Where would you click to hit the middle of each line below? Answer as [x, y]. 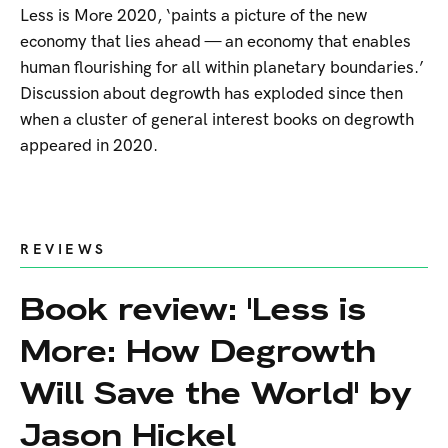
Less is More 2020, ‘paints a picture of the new [193, 15]
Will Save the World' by [216, 392]
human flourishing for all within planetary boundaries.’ [222, 67]
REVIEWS [63, 249]
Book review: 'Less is [193, 308]
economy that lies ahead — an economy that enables [215, 41]
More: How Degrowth [198, 350]
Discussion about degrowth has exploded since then [211, 93]
